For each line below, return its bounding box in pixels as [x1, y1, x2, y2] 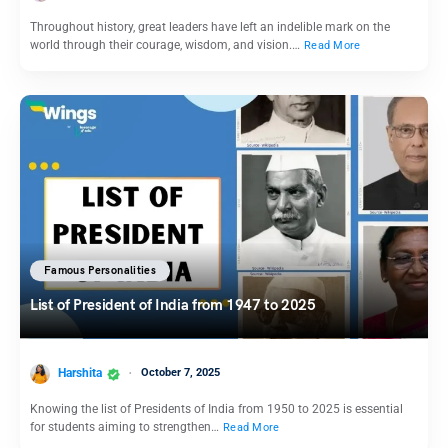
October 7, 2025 [141, 366, 220, 380]
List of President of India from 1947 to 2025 [30, 295, 316, 314]
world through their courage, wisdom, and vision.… [30, 37, 303, 52]
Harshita [58, 366, 102, 381]
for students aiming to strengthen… [30, 420, 222, 435]
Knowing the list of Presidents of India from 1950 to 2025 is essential [30, 402, 403, 417]
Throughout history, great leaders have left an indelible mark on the [30, 19, 390, 34]
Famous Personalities [44, 263, 156, 277]
